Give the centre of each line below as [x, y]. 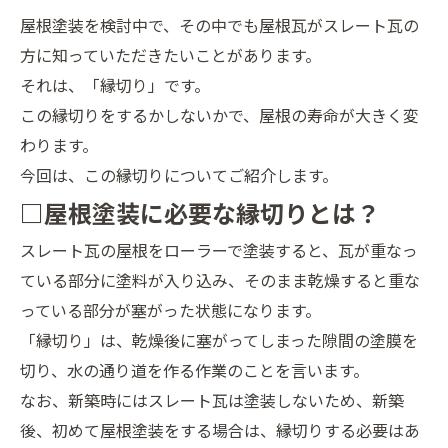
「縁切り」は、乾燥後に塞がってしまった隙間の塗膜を [219, 340]
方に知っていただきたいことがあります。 [170, 55]
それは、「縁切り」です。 [115, 85]
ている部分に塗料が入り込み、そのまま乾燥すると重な [220, 280]
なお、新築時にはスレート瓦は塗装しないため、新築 [212, 400]
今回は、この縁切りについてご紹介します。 [179, 175]
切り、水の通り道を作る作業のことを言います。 [194, 370]
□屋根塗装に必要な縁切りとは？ [200, 212]
